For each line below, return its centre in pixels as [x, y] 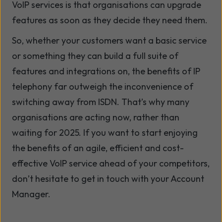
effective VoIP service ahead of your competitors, [111, 164]
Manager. [32, 194]
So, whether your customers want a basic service [109, 41]
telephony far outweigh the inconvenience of [103, 87]
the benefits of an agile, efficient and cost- [98, 148]
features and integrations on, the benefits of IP [106, 71]
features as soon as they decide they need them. [110, 20]
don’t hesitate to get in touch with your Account [108, 179]
